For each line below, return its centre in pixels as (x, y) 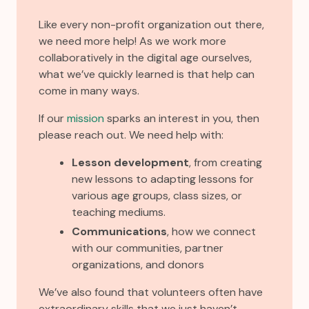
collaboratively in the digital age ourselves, (145, 57)
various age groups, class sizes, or (157, 195)
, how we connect (211, 231)
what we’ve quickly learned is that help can (147, 74)
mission (86, 118)
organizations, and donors (138, 264)
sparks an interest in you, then (182, 118)
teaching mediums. (119, 212)
